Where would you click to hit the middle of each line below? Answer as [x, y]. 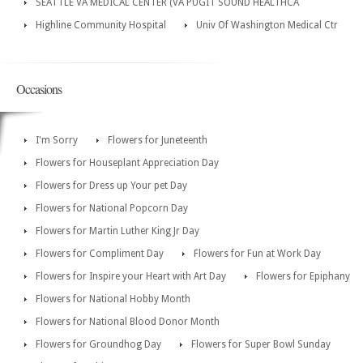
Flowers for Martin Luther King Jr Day [117, 231]
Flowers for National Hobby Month [113, 299]
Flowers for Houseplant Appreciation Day [127, 162]
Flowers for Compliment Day [100, 253]
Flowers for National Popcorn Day [112, 208]
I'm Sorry [57, 140]
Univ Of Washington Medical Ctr [267, 25]
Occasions [39, 88]
